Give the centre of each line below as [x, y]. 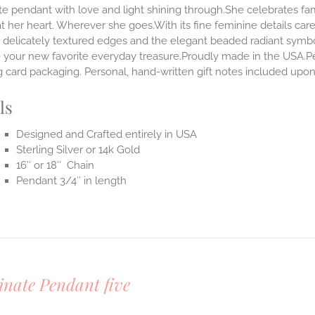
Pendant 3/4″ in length [72, 181]
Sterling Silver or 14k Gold [78, 150]
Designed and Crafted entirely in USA [107, 135]
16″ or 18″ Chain [56, 166]
